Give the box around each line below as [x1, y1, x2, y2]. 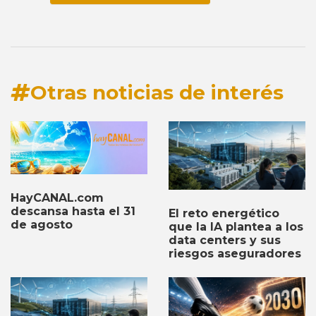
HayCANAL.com [11, 190, 104, 205]
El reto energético [169, 206, 279, 220]
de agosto [11, 217, 73, 231]
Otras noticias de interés [30, 80, 284, 105]
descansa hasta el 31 [11, 204, 135, 218]
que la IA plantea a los [169, 219, 303, 233]
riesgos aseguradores [169, 246, 301, 260]
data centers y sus [169, 233, 281, 247]
